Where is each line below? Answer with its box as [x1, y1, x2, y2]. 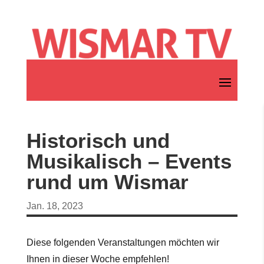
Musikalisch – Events [26, 150, 232, 173]
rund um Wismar [26, 170, 189, 194]
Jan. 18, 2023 [26, 201, 83, 212]
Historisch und [26, 129, 170, 153]
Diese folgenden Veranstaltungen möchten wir [26, 237, 219, 248]
